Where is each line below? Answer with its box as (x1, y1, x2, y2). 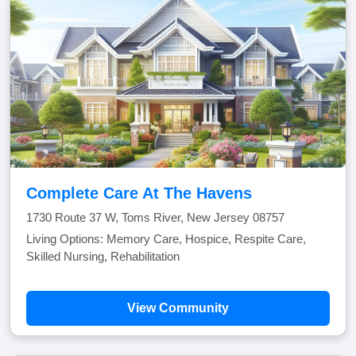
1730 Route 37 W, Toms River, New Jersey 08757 (26, 211, 284, 224)
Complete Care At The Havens (26, 184, 252, 202)
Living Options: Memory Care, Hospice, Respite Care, (26, 232, 306, 246)
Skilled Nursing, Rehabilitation (26, 250, 180, 263)
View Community (127, 301, 229, 315)
